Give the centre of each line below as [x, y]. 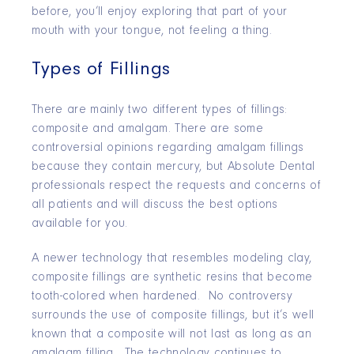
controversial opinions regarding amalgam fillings [168, 148]
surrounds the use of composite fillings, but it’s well [173, 316]
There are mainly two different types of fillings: [160, 110]
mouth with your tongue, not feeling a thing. [152, 31]
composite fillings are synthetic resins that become [172, 278]
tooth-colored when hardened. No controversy [162, 297]
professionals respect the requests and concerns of [177, 186]
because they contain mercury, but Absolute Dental [173, 167]
